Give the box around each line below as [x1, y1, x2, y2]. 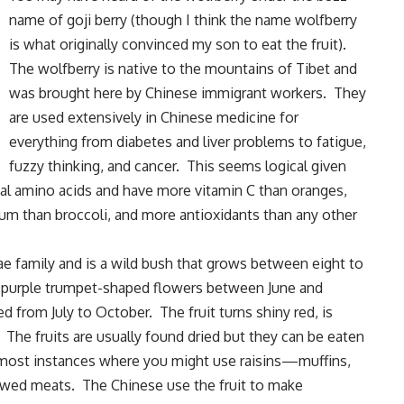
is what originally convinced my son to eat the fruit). [9, 35, 350, 54]
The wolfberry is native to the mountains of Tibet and [9, 60, 357, 78]
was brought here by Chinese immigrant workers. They [9, 84, 366, 103]
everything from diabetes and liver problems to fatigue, [9, 133, 366, 151]
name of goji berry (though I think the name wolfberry [9, 11, 357, 30]
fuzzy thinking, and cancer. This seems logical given [9, 157, 346, 176]
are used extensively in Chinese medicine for [9, 108, 298, 127]
